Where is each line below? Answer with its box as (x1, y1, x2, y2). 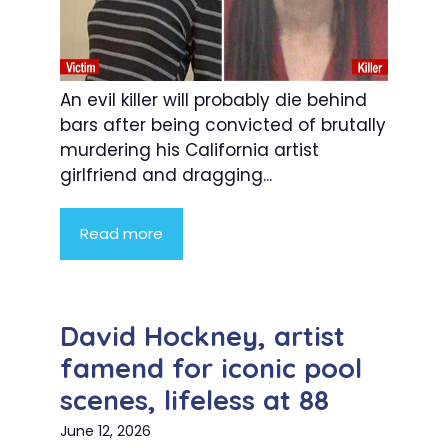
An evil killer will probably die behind (60, 88, 367, 113)
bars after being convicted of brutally (60, 113, 386, 138)
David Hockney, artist (60, 319, 345, 354)
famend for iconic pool (60, 351, 362, 386)
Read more (80, 223, 163, 245)
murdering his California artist (60, 138, 319, 163)
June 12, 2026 (60, 421, 151, 442)
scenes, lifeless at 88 (60, 383, 329, 418)
